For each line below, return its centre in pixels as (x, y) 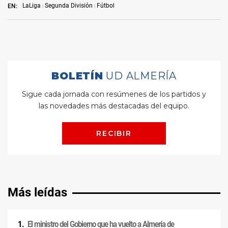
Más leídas (37, 193)
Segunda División (69, 6)
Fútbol (106, 6)
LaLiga (32, 6)
